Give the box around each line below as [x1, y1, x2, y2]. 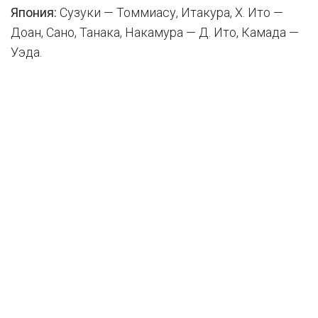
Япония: [11, 5, 57, 20]
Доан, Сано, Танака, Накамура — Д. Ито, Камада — [11, 25, 299, 40]
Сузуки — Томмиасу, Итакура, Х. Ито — [57, 5, 283, 20]
